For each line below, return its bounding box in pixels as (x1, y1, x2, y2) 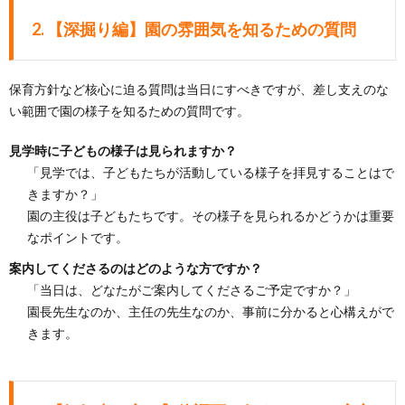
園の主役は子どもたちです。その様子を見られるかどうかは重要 (27, 207, 394, 223)
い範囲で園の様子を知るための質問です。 (9, 102, 250, 118)
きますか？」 (27, 185, 103, 202)
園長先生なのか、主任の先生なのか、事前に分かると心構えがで (27, 303, 394, 319)
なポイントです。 (27, 229, 128, 245)
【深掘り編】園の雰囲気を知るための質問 (47, 18, 356, 39)
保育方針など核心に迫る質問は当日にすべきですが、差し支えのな (9, 80, 389, 97)
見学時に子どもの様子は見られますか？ (9, 142, 237, 158)
